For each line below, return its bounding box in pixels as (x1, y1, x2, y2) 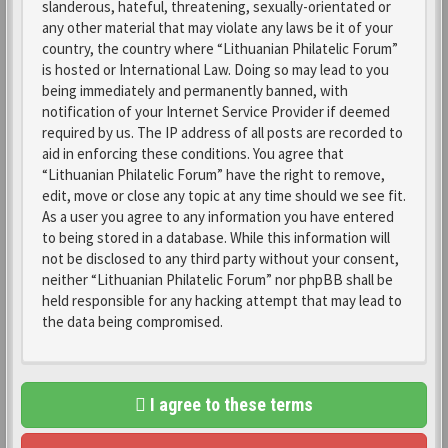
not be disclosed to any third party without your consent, (42, 249, 399, 268)
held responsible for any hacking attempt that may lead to (42, 291, 402, 310)
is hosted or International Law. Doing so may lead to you (42, 60, 389, 79)
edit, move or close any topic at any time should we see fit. (42, 186, 406, 205)
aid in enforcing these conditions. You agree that (42, 144, 344, 163)
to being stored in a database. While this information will (42, 228, 390, 247)
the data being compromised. (42, 312, 223, 331)
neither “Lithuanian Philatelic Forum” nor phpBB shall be (42, 270, 393, 289)
